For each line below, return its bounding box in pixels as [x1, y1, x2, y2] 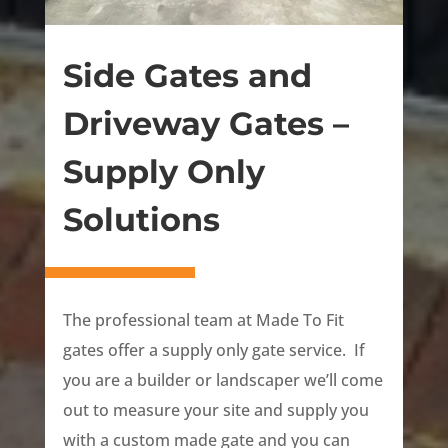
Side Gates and [62, 56, 312, 96]
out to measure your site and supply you [62, 398, 369, 421]
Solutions [62, 200, 220, 240]
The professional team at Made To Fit [62, 308, 344, 331]
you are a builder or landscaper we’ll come [62, 368, 383, 391]
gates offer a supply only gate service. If [62, 338, 365, 361]
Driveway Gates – [62, 104, 349, 144]
